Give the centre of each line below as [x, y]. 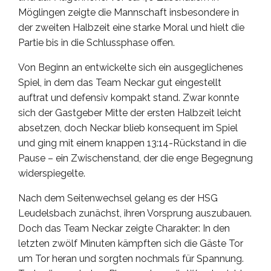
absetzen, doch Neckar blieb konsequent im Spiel [128, 128]
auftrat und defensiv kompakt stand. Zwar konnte [129, 98]
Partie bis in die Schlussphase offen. [98, 43]
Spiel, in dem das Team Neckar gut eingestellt [120, 83]
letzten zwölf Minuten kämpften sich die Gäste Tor [131, 244]
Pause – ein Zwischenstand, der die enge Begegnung [135, 158]
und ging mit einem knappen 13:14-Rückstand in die [132, 143]
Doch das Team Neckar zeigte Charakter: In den [124, 229]
